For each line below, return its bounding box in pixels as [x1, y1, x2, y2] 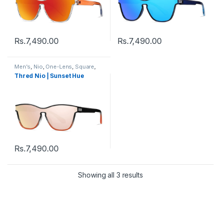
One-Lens [45, 63, 73, 71]
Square [75, 63, 95, 71]
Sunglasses [14, 69, 47, 76]
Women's [68, 69, 94, 76]
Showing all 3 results [78, 171, 143, 180]
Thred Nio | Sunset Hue [14, 72, 84, 79]
